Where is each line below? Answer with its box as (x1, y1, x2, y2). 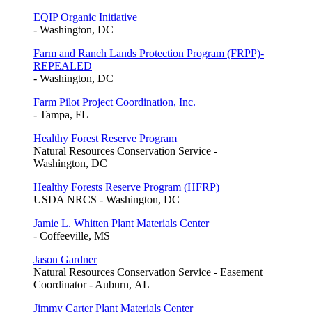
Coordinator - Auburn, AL (33, 278, 150, 290)
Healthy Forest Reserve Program (33, 132, 177, 144)
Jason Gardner (33, 253, 97, 265)
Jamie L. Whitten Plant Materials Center (33, 217, 209, 229)
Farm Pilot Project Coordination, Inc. (33, 95, 196, 108)
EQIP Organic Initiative (33, 10, 137, 23)
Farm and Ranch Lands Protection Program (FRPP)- (33, 47, 264, 59)
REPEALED (33, 59, 92, 72)
